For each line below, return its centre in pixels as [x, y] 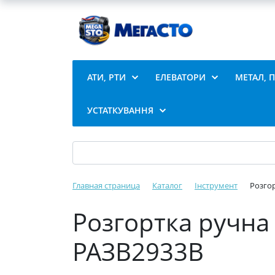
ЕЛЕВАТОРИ [180, 77]
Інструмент [216, 185]
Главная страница [106, 185]
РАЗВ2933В [138, 251]
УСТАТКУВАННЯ [120, 110]
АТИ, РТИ [107, 77]
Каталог [167, 185]
